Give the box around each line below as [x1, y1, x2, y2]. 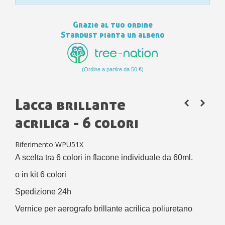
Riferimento [15, 140, 53, 150]
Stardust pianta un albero [60, 30, 165, 40]
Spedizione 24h [15, 187, 71, 196]
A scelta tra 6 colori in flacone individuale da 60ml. [15, 153, 193, 162]
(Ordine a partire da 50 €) [81, 66, 144, 73]
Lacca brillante [15, 95, 126, 114]
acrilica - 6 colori [15, 113, 139, 132]
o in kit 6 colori [15, 170, 66, 179]
